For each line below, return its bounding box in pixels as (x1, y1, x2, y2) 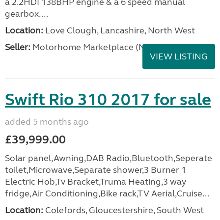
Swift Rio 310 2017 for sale (5, 89, 211, 110)
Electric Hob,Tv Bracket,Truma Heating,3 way (5, 176, 186, 187)
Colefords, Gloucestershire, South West (43, 205, 204, 216)
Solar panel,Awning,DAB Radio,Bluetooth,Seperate (5, 153, 212, 164)
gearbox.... (5, 8, 48, 19)
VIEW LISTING (150, 51, 208, 62)
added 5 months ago (5, 116, 89, 127)
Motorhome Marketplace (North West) (30, 42, 189, 53)
